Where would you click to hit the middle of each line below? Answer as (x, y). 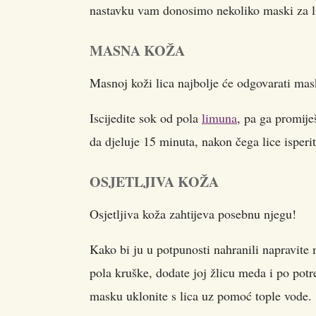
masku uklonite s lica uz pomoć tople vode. (201, 296)
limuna (219, 118)
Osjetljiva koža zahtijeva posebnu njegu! (193, 214)
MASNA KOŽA (137, 50)
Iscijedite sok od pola (146, 118)
